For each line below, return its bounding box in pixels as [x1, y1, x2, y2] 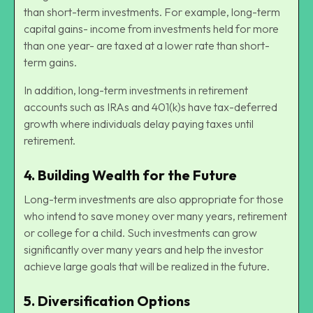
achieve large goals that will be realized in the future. [24, 259, 270, 273]
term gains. [24, 54, 77, 69]
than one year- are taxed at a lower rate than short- [24, 38, 270, 52]
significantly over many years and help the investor [24, 242, 263, 256]
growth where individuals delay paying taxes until [24, 116, 254, 131]
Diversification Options [38, 291, 190, 310]
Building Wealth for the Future [38, 166, 237, 184]
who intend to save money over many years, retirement [24, 208, 287, 223]
